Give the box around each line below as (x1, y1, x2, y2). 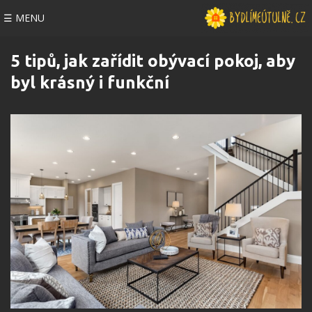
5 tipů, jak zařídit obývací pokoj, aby (10, 52, 295, 70)
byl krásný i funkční (10, 73, 169, 92)
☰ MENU (3, 11, 45, 24)
